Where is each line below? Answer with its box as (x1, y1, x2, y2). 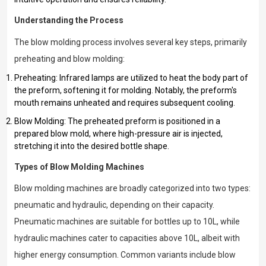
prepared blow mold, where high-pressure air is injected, (14, 128, 223, 138)
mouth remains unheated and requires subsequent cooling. (14, 97, 235, 107)
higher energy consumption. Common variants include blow (14, 250, 236, 260)
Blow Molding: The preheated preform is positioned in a (14, 116, 220, 126)
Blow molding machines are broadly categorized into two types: (14, 183, 251, 194)
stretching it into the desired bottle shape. (14, 141, 169, 151)
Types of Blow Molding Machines (14, 161, 144, 172)
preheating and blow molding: (14, 53, 125, 64)
